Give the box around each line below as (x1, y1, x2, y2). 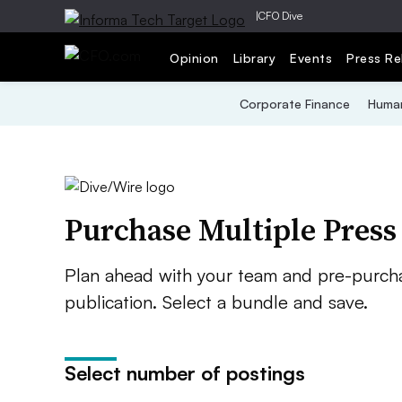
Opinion (170, 49, 219, 66)
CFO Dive (258, 9, 302, 22)
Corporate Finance (239, 96, 350, 111)
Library (232, 49, 275, 66)
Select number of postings (65, 361, 305, 385)
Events (290, 49, 332, 66)
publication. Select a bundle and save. (65, 291, 368, 313)
